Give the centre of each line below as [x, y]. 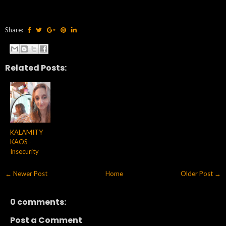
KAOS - [21, 142]
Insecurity [24, 151]
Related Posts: [36, 68]
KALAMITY [26, 132]
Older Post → [201, 173]
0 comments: [38, 202]
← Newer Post [26, 173]
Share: [15, 30]
